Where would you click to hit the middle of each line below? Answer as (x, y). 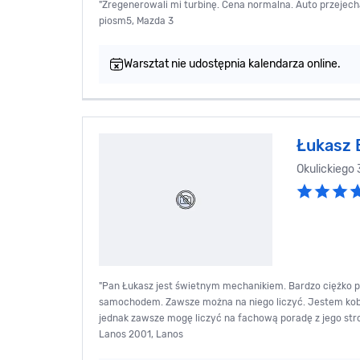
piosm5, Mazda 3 (136, 21)
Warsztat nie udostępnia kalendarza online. (232, 64)
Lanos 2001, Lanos (141, 335)
